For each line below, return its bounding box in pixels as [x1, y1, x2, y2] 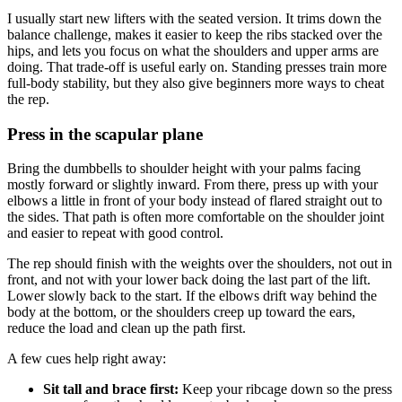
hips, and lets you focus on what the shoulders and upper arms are [7, 43, 379, 58]
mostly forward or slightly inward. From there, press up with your [7, 177, 378, 193]
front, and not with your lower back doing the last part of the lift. [7, 272, 371, 288]
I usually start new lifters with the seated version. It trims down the [7, 11, 381, 26]
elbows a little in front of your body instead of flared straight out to [7, 193, 382, 209]
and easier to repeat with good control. [7, 225, 223, 241]
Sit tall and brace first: [43, 381, 179, 398]
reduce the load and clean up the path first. [7, 320, 246, 336]
